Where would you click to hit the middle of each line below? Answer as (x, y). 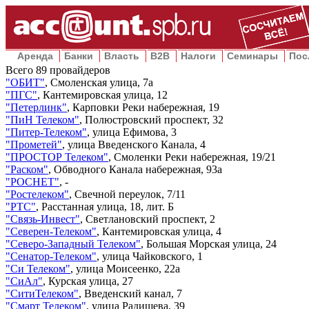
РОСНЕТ (32, 182)
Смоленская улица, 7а (102, 82)
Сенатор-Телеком (51, 256)
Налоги (198, 56)
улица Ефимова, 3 (134, 132)
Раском (27, 169)
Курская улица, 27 (91, 281)
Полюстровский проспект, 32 (154, 120)
